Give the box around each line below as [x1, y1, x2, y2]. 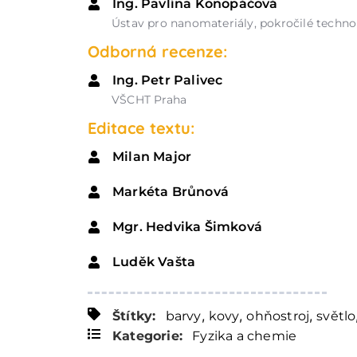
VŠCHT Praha [112, 92, 187, 108]
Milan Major [112, 149, 192, 165]
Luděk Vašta [112, 254, 196, 270]
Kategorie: [112, 328, 182, 344]
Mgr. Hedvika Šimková [112, 219, 262, 235]
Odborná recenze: [88, 41, 227, 62]
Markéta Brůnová [112, 184, 229, 200]
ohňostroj [246, 308, 310, 324]
